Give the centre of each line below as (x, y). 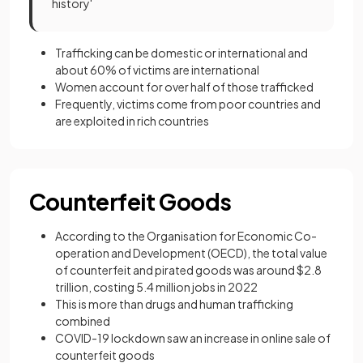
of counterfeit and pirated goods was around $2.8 (188, 270)
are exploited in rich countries (132, 121)
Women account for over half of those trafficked (184, 87)
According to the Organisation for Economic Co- (186, 236)
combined (83, 321)
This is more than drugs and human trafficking (174, 304)
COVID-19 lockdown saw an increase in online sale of (193, 338)
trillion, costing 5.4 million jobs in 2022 (156, 287)
